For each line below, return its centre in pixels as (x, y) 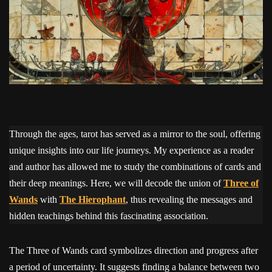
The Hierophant (93, 199)
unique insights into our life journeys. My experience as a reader (131, 150)
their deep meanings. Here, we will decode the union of (116, 183)
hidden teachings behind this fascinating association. (109, 216)
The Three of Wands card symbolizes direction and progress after (134, 250)
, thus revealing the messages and (189, 199)
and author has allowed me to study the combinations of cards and (135, 166)
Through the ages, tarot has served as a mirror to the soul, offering (135, 134)
